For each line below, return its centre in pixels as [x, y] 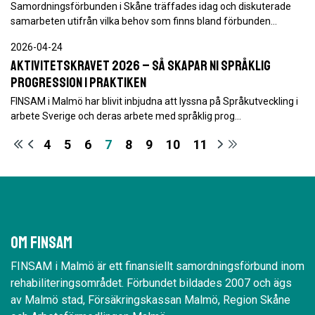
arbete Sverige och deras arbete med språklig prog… [126, 116]
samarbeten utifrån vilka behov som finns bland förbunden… [144, 21]
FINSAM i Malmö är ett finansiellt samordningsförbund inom [157, 266]
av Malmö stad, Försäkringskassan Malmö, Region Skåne [150, 300]
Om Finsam [41, 243]
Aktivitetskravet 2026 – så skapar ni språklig [141, 66]
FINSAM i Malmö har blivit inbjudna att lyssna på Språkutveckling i [154, 101]
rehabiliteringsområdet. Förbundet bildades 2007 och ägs [151, 283]
